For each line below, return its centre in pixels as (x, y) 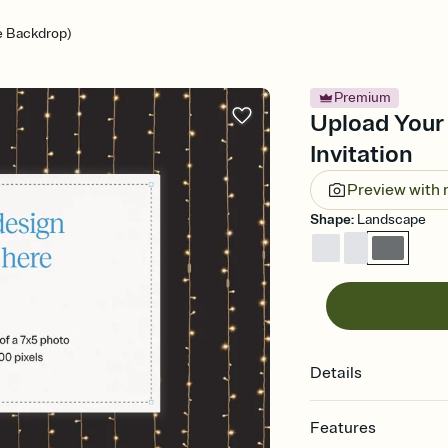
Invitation (362, 154)
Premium (363, 97)
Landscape (392, 219)
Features (343, 428)
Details (336, 373)
